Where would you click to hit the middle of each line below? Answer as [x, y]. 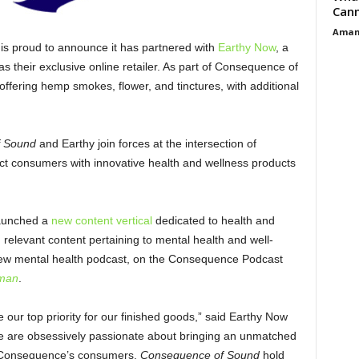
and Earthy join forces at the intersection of [146, 143]
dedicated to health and [213, 220]
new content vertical [101, 220]
